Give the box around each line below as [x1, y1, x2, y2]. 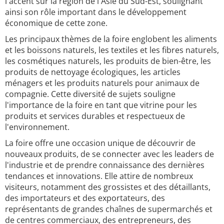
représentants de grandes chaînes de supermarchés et [5, 203, 212, 214]
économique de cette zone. [5, 17, 107, 28]
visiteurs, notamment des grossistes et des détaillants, [5, 181, 210, 192]
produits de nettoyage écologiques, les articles [5, 66, 180, 77]
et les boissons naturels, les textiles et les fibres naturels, [5, 44, 219, 55]
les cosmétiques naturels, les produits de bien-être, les [5, 55, 211, 66]
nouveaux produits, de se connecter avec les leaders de [5, 148, 214, 159]
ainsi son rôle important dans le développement [5, 6, 186, 17]
